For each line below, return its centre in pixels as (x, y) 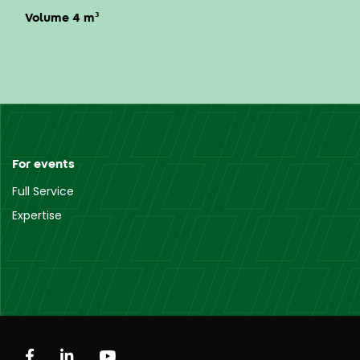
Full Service (43, 191)
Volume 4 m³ (62, 17)
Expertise (37, 215)
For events (43, 163)
